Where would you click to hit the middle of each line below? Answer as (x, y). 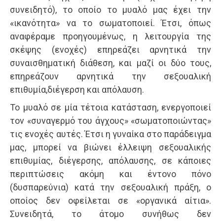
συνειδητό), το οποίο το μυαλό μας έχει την (110, 10)
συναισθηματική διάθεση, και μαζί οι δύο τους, (110, 63)
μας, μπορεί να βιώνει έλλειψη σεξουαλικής (110, 147)
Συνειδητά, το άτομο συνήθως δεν (110, 214)
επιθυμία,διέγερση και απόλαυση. (77, 90)
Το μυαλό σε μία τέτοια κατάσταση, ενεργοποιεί (110, 108)
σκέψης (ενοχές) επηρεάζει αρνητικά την (110, 50)
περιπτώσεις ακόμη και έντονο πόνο (110, 174)
